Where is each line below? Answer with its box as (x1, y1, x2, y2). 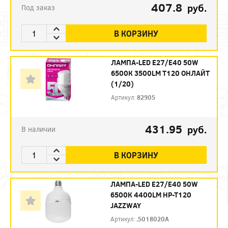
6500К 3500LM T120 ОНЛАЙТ (111, 68, 210, 78)
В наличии (21, 124, 55, 134)
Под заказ (21, 3, 55, 13)
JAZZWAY (110, 201, 141, 211)
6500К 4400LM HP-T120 (110, 190, 191, 200)
